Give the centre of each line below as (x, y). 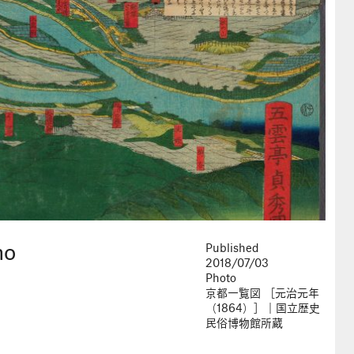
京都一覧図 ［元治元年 (262, 294)
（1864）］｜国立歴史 (263, 309)
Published (232, 249)
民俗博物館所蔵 (244, 324)
